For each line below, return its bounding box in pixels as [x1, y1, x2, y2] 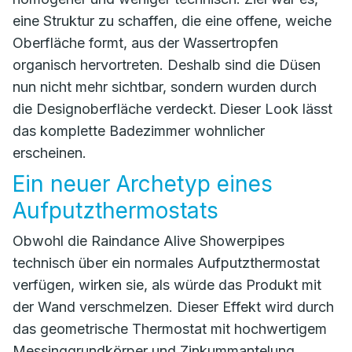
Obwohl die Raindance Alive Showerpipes [13, 233, 284, 249]
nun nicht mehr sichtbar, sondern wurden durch [13, 79, 317, 95]
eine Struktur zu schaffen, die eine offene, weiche [13, 13, 332, 29]
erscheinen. [13, 145, 86, 161]
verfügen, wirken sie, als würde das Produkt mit [13, 277, 321, 293]
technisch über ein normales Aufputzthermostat [13, 255, 320, 271]
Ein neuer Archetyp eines [13, 170, 273, 197]
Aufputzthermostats [13, 197, 218, 224]
